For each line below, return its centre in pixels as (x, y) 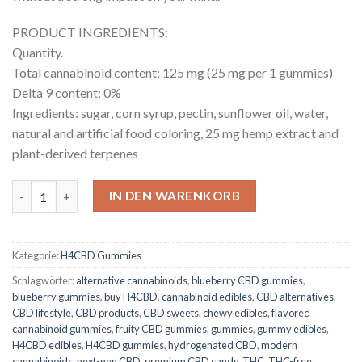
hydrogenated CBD (213, 345)
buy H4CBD (131, 297)
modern (279, 345)
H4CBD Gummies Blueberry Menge (105, 189)
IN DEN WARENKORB (174, 196)
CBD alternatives (295, 297)
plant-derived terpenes (75, 154)
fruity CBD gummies (161, 329)
